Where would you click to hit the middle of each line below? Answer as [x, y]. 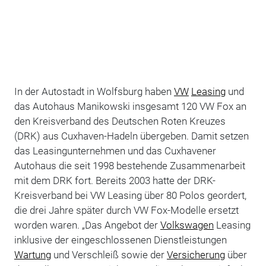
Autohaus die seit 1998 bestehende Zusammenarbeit [129, 165]
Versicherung [196, 254]
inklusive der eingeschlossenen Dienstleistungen [120, 240]
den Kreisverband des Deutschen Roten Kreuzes [120, 121]
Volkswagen [187, 225]
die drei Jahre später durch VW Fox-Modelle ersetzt [126, 210]
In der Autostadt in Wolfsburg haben [94, 91]
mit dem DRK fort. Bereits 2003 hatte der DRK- [115, 180]
